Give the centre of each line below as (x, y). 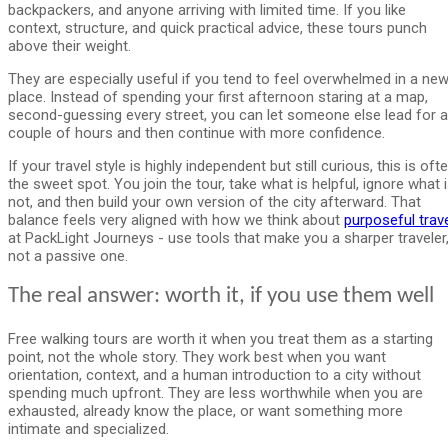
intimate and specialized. (88, 428)
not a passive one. (68, 255)
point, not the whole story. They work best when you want (197, 356)
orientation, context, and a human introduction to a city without (214, 374)
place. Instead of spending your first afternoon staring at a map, (218, 96)
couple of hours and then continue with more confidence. (196, 132)
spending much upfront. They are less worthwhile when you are (215, 392)
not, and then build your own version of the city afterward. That (214, 201)
